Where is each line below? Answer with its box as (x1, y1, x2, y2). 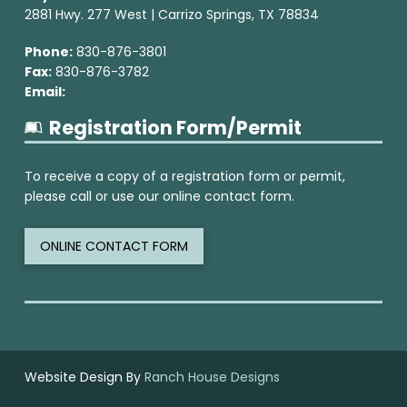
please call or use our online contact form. (24, 186, 294, 205)
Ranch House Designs (144, 367, 280, 386)
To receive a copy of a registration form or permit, (24, 166, 345, 185)
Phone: (24, 42, 73, 61)
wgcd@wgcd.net (68, 82, 175, 101)
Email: (24, 82, 65, 101)
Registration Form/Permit (48, 114, 302, 141)
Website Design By (24, 367, 144, 386)
